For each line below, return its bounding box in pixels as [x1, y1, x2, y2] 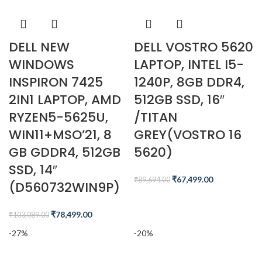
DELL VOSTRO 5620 [134, 38, 253, 56]
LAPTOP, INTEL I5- [134, 56, 244, 74]
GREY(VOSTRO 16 [134, 126, 242, 144]
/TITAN [134, 108, 177, 126]
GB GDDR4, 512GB [9, 143, 120, 161]
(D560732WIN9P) [9, 178, 120, 196]
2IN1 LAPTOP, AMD [9, 91, 121, 109]
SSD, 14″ [9, 161, 57, 179]
